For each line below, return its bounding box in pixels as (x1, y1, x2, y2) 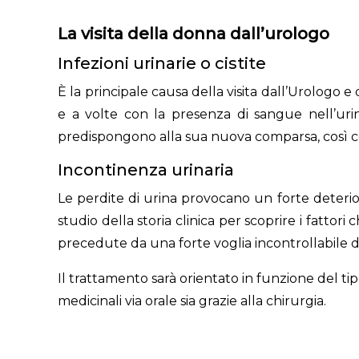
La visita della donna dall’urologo (58, 24, 329, 43)
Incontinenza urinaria (58, 160, 234, 179)
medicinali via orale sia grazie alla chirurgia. (58, 293, 326, 309)
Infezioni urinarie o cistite (58, 54, 266, 73)
